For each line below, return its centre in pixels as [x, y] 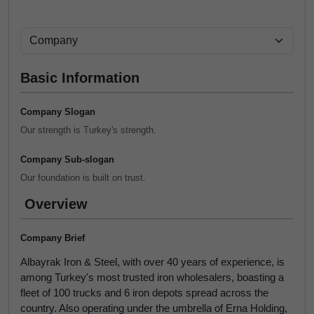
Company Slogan [58, 112]
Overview [56, 204]
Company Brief [53, 238]
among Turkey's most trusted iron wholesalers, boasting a [152, 277]
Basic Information [80, 78]
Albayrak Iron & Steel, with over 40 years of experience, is [152, 262]
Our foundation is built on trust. [83, 178]
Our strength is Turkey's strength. [88, 130]
